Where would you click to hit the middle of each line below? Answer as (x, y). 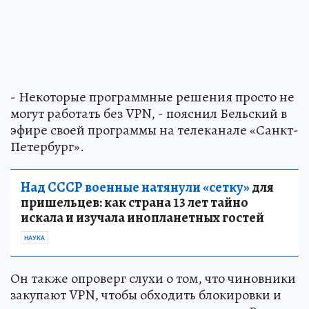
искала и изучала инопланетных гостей (142, 218)
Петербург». (47, 147)
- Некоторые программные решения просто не (152, 97)
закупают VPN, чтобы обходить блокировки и (146, 295)
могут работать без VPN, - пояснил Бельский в (149, 114)
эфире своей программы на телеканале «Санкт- (154, 130)
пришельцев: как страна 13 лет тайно (134, 203)
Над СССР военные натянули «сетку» (135, 188)
